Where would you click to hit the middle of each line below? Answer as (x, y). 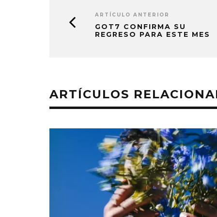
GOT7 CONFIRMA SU (140, 26)
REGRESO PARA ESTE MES (153, 34)
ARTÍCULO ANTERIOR (132, 15)
